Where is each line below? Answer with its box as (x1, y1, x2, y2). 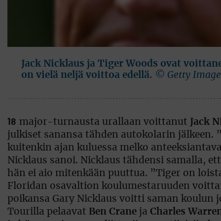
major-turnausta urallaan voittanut (16, 117, 190, 127)
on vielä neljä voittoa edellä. (21, 70, 152, 80)
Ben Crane (89, 207, 137, 217)
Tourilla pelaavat (7, 207, 89, 217)
